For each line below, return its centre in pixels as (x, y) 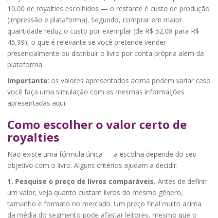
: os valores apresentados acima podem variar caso (129, 80)
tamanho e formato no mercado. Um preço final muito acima (104, 203)
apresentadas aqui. (37, 103)
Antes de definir (181, 181)
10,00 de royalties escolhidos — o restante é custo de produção (109, 8)
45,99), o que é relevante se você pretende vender (87, 42)
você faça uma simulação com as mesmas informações (96, 91)
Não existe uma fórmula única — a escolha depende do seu (102, 154)
